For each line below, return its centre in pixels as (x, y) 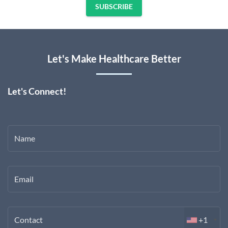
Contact (28, 220)
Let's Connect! (37, 91)
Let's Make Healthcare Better (114, 59)
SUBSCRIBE (114, 7)
